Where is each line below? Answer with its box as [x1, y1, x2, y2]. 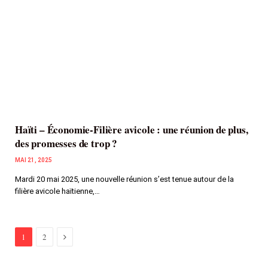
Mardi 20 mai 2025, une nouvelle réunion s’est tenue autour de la [15, 174, 234, 184]
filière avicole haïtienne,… [15, 186, 100, 196]
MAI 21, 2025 [15, 156, 52, 163]
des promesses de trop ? [15, 135, 118, 151]
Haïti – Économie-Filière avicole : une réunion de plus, [15, 121, 248, 137]
